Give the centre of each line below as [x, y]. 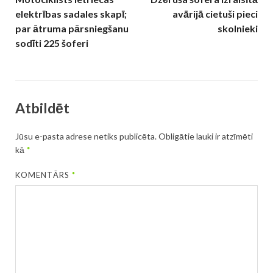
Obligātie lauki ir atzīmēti [206, 136]
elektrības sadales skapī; [71, 14]
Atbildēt [42, 108]
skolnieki [238, 29]
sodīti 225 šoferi [52, 43]
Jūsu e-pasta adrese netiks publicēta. [86, 136]
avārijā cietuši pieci [215, 14]
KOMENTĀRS [44, 175]
